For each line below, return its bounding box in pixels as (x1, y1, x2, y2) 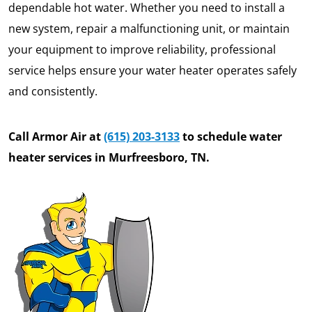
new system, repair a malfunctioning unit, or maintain (8, 21, 290, 37)
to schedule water (180, 129, 282, 145)
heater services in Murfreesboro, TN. (8, 150, 210, 166)
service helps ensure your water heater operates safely (8, 63, 297, 79)
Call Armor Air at (8, 129, 104, 145)
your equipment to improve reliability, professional (8, 42, 276, 58)
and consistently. (8, 84, 97, 100)
